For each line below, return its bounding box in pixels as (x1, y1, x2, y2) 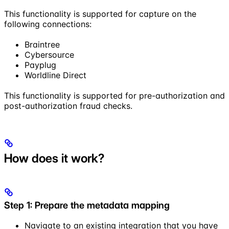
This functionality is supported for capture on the (4, 8, 196, 19)
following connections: (4, 18, 91, 29)
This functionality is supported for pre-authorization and (4, 90, 225, 101)
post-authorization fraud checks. (4, 100, 132, 111)
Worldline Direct (25, 70, 86, 80)
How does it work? (4, 150, 104, 166)
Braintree (25, 39, 60, 50)
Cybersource (25, 49, 74, 60)
